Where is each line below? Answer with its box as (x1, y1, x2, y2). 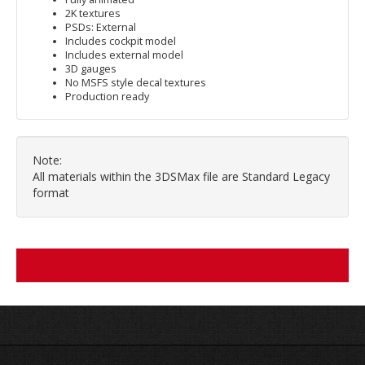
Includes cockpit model (65, 34, 176, 49)
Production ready (65, 90, 149, 104)
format (33, 185, 69, 201)
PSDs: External (65, 20, 136, 35)
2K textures (65, 7, 121, 21)
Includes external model (65, 48, 183, 63)
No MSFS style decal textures (65, 76, 206, 90)
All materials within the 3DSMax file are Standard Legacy (33, 169, 330, 185)
